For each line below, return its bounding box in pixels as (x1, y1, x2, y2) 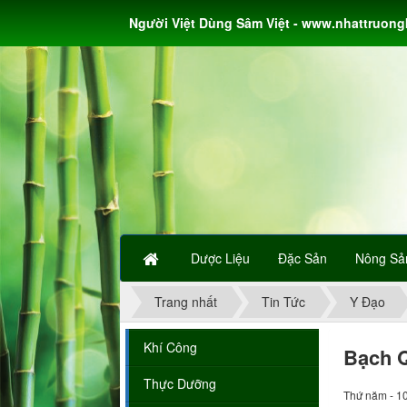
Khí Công (144, 338, 197, 357)
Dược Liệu (191, 249, 250, 267)
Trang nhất (154, 293, 217, 312)
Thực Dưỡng (144, 374, 216, 393)
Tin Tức (262, 293, 305, 312)
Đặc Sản (278, 249, 327, 267)
